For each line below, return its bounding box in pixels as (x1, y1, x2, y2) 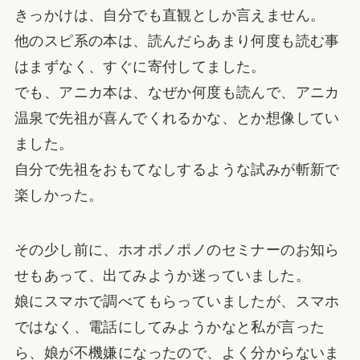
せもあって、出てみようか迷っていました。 (14, 267, 310, 284)
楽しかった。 (14, 187, 104, 204)
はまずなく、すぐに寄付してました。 (14, 59, 266, 76)
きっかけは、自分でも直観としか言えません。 (14, 7, 325, 24)
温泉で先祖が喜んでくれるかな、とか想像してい (14, 110, 340, 127)
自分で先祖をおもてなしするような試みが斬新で (14, 162, 340, 178)
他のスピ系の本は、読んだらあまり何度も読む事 (14, 33, 340, 50)
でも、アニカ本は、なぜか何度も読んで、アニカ (14, 84, 340, 101)
